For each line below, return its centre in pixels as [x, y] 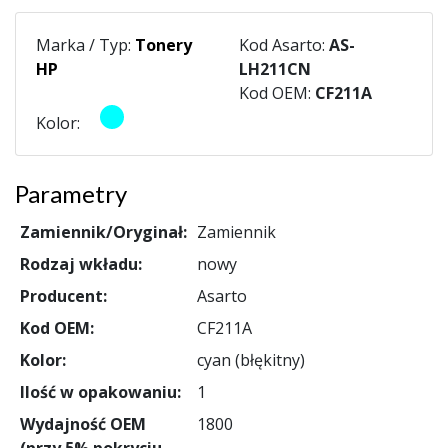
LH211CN [275, 68]
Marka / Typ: [85, 44]
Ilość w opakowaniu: [100, 391]
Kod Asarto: [284, 44]
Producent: [63, 295]
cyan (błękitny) [250, 359]
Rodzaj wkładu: [80, 263]
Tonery [163, 44]
